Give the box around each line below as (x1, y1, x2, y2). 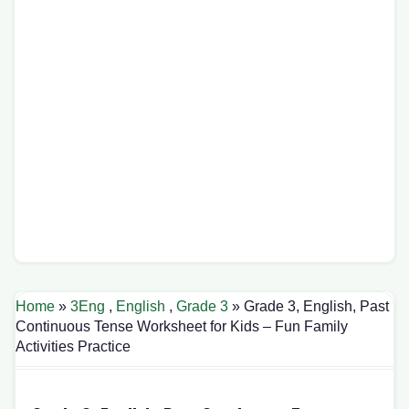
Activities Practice (16, 339, 131, 354)
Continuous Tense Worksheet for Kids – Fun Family (16, 319, 348, 334)
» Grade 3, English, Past (228, 299, 389, 314)
